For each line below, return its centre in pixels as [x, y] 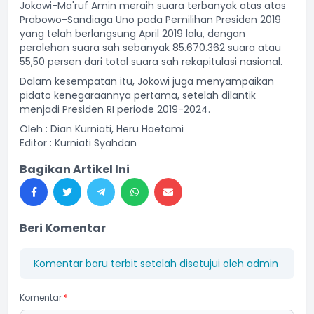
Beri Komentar [63, 228]
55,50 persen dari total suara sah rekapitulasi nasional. [151, 62]
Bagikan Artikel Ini [75, 169]
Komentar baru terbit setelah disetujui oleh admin [156, 264]
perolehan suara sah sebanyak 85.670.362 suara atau [150, 48]
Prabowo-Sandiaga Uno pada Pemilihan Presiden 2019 [150, 20]
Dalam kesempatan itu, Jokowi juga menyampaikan [147, 81]
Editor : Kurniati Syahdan [78, 143]
